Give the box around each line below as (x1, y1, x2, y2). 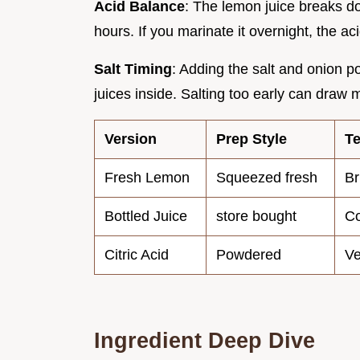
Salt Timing (94, 61, 172, 78)
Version (104, 131, 157, 148)
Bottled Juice (104, 208, 187, 225)
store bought (216, 208, 297, 225)
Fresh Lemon (104, 170, 190, 186)
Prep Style (216, 131, 287, 148)
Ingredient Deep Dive (94, 328, 315, 354)
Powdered (216, 247, 281, 264)
